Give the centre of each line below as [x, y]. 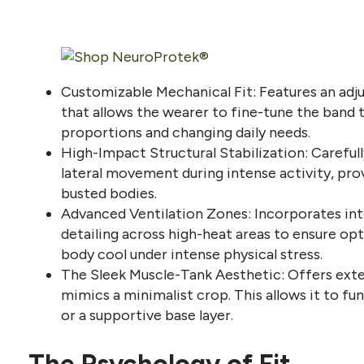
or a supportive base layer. [147, 315]
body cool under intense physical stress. [192, 254]
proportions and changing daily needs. [186, 132]
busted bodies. [109, 193]
